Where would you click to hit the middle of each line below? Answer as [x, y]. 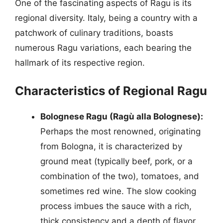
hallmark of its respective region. [80, 62]
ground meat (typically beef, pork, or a [116, 161]
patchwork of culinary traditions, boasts [94, 33]
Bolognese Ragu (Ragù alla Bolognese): [122, 116]
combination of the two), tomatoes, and [120, 176]
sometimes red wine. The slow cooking [118, 191]
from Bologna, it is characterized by [111, 146]
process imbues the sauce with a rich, [116, 206]
